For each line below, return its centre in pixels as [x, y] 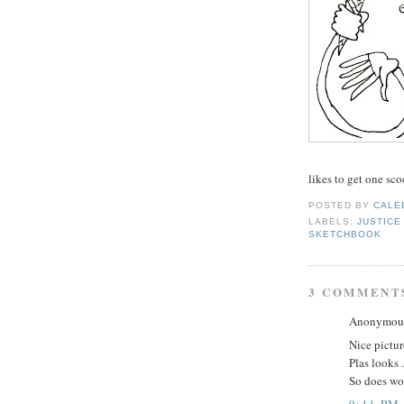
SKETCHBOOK [345, 234]
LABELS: [333, 221]
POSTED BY [341, 206]
